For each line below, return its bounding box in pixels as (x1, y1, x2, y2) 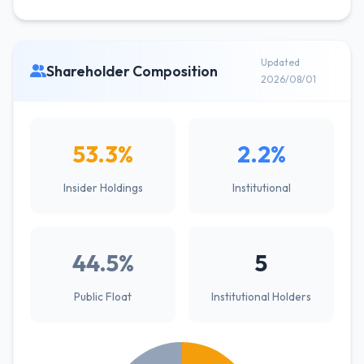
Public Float (74, 289, 132, 304)
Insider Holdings (63, 180, 143, 195)
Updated (260, 56, 300, 68)
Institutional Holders (211, 289, 311, 304)
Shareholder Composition (46, 61, 218, 80)
